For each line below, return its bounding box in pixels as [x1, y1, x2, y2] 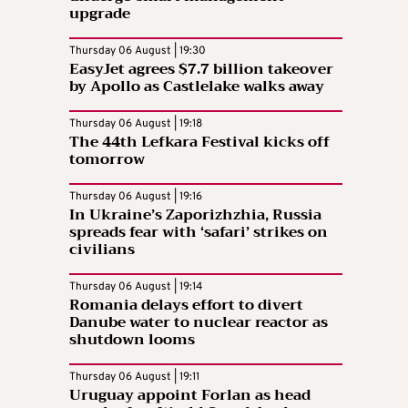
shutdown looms [69, 327, 195, 352]
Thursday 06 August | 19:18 [69, 117, 202, 131]
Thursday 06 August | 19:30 [69, 44, 206, 58]
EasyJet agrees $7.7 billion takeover [69, 56, 333, 82]
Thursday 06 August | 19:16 [69, 189, 202, 204]
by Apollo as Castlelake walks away [69, 74, 324, 99]
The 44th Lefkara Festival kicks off [69, 129, 330, 155]
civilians [69, 237, 135, 262]
